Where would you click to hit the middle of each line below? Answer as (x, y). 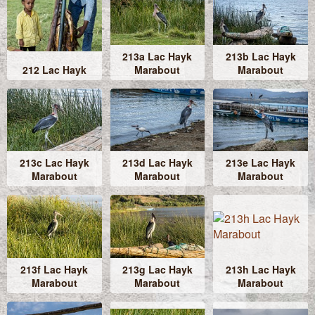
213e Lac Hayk (261, 163)
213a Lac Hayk (157, 56)
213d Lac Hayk (157, 163)
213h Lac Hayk (261, 270)
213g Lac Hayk (157, 270)
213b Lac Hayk (261, 56)
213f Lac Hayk (54, 270)
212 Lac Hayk (54, 69)
